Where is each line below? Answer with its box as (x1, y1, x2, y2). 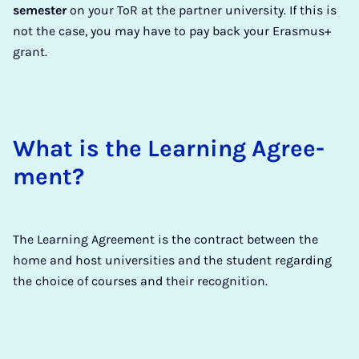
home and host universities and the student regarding (13, 252, 332, 268)
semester (13, 2, 67, 18)
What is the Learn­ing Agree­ (13, 135, 325, 162)
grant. (13, 44, 47, 59)
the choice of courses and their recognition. (13, 273, 268, 288)
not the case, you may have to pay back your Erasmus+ (13, 23, 331, 38)
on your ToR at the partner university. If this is (67, 2, 337, 18)
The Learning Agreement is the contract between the (13, 232, 318, 247)
